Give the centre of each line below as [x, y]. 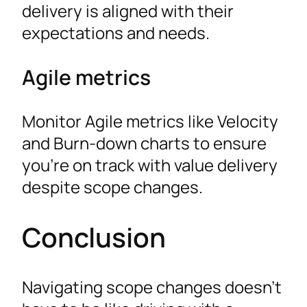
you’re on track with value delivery [150, 165]
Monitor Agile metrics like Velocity [150, 121]
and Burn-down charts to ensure [144, 143]
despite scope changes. [112, 187]
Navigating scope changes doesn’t [152, 287]
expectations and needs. [116, 32]
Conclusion [94, 237]
